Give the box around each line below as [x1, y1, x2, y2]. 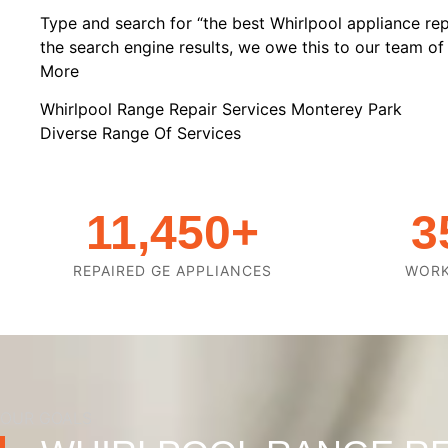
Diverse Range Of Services [40, 123, 241, 144]
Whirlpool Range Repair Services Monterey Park [40, 99, 407, 120]
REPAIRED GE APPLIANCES [73, 262, 272, 280]
